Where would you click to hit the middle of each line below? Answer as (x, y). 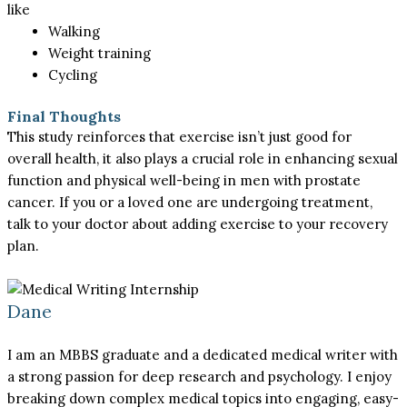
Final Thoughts (65, 116)
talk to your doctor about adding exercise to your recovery (198, 224)
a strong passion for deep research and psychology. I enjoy (200, 377)
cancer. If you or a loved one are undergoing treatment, (190, 202)
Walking (74, 31)
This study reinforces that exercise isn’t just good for (180, 137)
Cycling (75, 74)
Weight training (100, 53)
